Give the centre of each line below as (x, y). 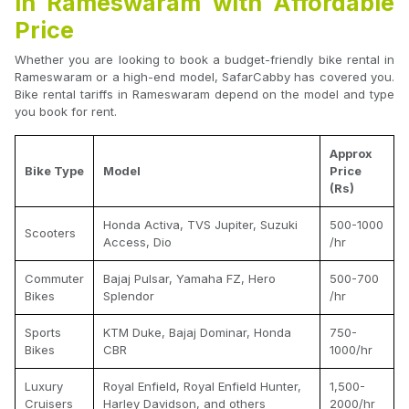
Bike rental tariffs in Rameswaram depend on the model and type (204, 94)
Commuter (54, 278)
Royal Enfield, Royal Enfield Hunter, (202, 386)
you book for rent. (66, 111)
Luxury (44, 386)
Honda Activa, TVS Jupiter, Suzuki (200, 224)
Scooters (50, 232)
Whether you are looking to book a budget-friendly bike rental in (204, 59)
